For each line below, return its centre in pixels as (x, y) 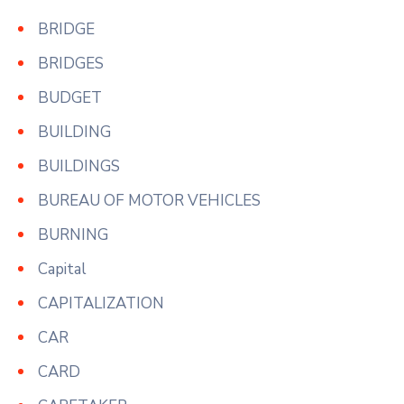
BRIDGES (71, 63)
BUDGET (70, 97)
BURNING (73, 234)
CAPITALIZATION (101, 303)
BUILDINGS (79, 166)
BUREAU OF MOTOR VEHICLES (149, 200)
